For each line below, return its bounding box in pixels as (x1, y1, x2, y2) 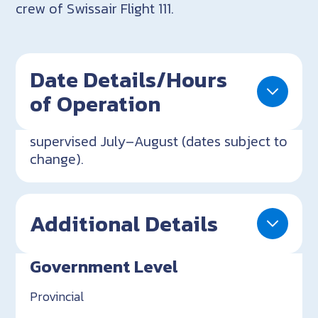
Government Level (30, 252, 179, 280)
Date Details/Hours (30, 62, 228, 96)
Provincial (30, 286, 84, 306)
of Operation (30, 87, 161, 120)
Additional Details (30, 207, 219, 240)
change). (30, 148, 84, 170)
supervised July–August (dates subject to (30, 130, 288, 152)
